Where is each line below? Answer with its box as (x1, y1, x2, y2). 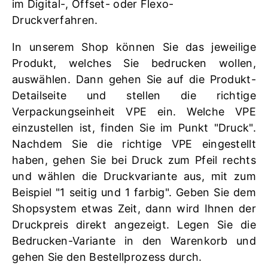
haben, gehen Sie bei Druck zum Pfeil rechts (12, 153, 256, 166)
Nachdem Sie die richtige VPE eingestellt (12, 137, 256, 150)
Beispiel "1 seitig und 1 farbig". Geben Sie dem (12, 185, 256, 199)
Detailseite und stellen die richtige (12, 89, 256, 102)
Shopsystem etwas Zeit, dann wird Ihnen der (12, 202, 256, 215)
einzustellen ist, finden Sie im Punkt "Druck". (12, 121, 256, 134)
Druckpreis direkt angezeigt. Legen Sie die (12, 218, 256, 231)
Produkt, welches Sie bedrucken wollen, (12, 56, 256, 69)
